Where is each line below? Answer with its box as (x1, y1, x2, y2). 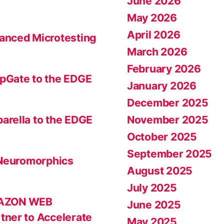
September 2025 (127, 147, 212, 160)
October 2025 (127, 130, 197, 143)
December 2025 (127, 96, 208, 109)
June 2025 (127, 198, 181, 211)
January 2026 (127, 79, 196, 92)
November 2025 (127, 113, 208, 126)
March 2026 (127, 45, 187, 58)
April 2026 (127, 28, 180, 41)
